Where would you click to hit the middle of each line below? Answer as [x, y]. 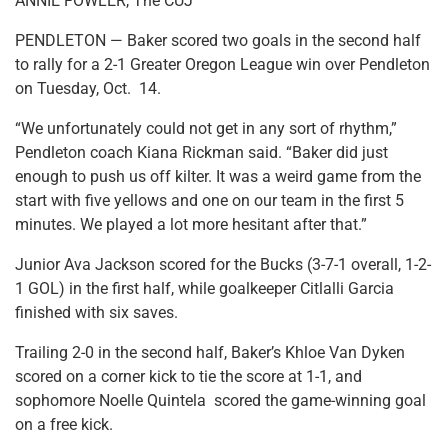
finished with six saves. [96, 312]
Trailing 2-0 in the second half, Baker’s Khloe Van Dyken [210, 352]
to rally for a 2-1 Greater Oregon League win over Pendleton [222, 64]
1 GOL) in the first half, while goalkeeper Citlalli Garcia [204, 288]
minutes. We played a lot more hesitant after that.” [191, 224]
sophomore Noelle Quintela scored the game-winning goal [220, 400]
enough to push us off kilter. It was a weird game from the [218, 176]
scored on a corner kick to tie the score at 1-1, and [188, 376]
